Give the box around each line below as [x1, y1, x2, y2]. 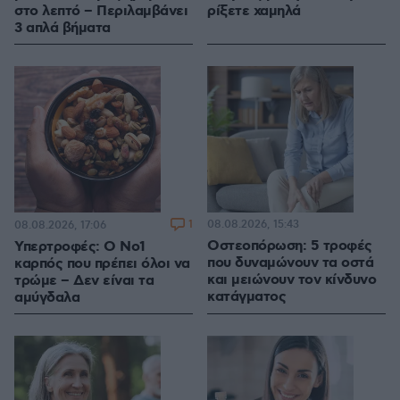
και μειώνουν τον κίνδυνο [207, 271, 376, 290]
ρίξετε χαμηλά [207, 2, 301, 21]
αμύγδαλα [14, 288, 79, 308]
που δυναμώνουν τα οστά [207, 254, 373, 273]
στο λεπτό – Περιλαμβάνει [14, 2, 187, 21]
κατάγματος [207, 287, 286, 307]
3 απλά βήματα [14, 19, 111, 38]
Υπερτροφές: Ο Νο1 [14, 237, 146, 257]
